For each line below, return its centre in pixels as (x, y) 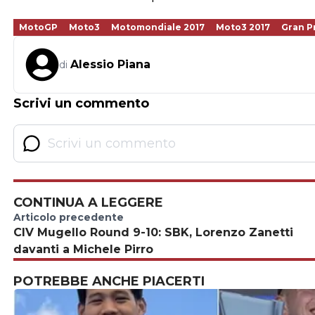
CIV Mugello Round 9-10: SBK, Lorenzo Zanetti (153, 232)
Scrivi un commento (81, 103)
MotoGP (38, 27)
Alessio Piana (110, 64)
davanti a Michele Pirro (83, 249)
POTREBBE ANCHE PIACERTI (109, 281)
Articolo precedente (69, 217)
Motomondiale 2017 (158, 27)
